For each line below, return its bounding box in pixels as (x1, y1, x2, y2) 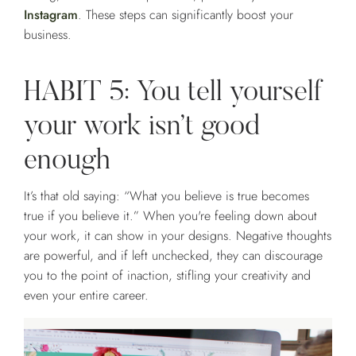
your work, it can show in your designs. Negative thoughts (24, 226, 331, 246)
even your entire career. (24, 286, 149, 305)
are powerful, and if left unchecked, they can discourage (24, 246, 323, 265)
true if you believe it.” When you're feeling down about (24, 207, 317, 226)
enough (24, 148, 110, 177)
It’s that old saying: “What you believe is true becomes (24, 187, 309, 206)
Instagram (24, 6, 78, 25)
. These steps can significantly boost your (78, 6, 293, 25)
